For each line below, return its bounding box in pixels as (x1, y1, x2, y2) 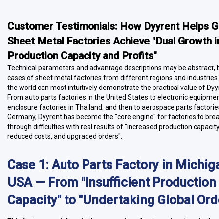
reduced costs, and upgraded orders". (7, 132, 122, 140)
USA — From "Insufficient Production (7, 175, 216, 190)
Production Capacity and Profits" (7, 50, 157, 62)
